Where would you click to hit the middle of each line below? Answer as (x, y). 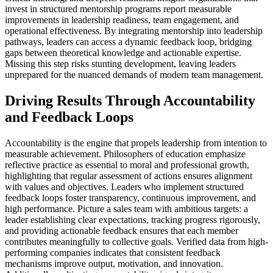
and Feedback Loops (69, 117)
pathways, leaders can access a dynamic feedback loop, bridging (128, 41)
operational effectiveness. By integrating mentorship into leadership (134, 30)
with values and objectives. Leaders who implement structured (124, 186)
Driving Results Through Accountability (130, 100)
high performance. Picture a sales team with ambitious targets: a (126, 208)
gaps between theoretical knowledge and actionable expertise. (123, 52)
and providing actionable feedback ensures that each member (122, 230)
